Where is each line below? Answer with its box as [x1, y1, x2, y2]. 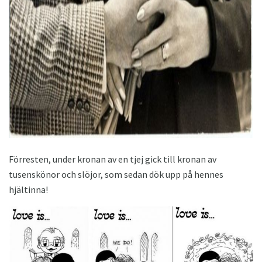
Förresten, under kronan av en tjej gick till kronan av [9, 153, 216, 166]
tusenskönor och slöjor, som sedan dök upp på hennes [9, 168, 223, 181]
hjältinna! [9, 184, 48, 196]
